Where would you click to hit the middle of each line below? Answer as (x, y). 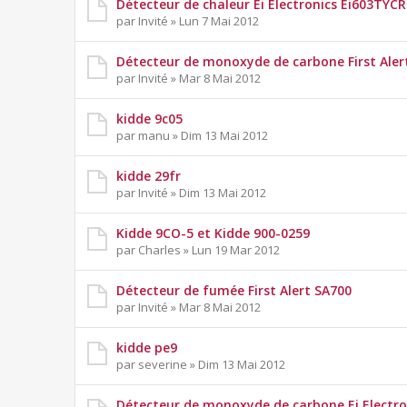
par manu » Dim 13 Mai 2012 (192, 136)
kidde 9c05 (149, 119)
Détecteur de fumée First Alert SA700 (234, 291)
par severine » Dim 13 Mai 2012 (201, 365)
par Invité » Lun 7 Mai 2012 (188, 21)
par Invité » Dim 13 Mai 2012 (191, 193)
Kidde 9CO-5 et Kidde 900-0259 (213, 233)
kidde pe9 (147, 348)
